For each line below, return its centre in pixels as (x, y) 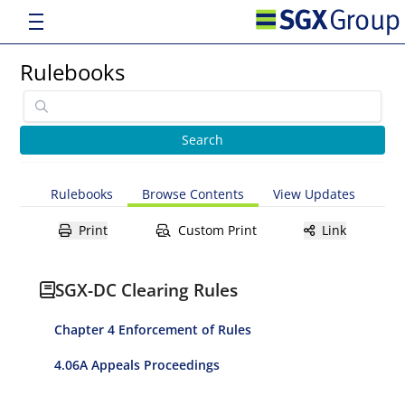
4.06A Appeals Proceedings (137, 365)
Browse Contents (193, 194)
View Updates (314, 194)
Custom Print (217, 230)
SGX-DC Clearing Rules (147, 290)
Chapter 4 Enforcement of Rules (153, 330)
